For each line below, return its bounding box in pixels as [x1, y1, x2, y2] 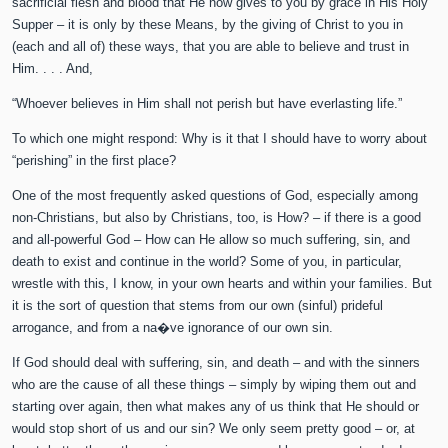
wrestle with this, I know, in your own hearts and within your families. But [12, 276, 433, 292]
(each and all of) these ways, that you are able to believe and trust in [12, 39, 410, 55]
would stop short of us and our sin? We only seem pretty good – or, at [12, 421, 416, 437]
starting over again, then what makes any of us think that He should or [12, 399, 420, 415]
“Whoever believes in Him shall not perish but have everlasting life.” [12, 96, 403, 112]
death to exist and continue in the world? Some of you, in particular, [12, 254, 403, 270]
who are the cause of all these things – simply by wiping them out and [12, 377, 417, 393]
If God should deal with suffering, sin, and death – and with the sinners [12, 355, 421, 371]
